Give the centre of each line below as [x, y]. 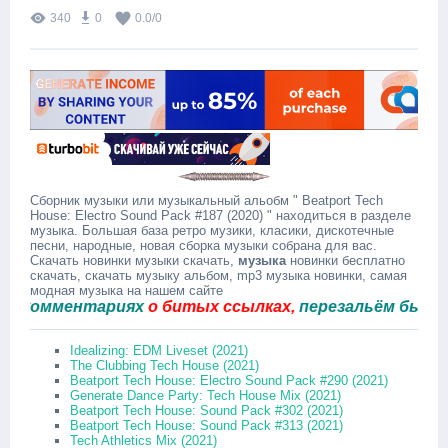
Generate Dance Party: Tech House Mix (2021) [205, 395]
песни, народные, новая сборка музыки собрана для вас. [203, 245]
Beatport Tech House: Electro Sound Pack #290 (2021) [229, 380]
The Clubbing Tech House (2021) [164, 365]
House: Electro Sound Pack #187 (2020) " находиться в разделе [220, 215]
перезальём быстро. [346, 306]
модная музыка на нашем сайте [126, 290]
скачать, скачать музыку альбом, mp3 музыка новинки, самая [218, 275]
